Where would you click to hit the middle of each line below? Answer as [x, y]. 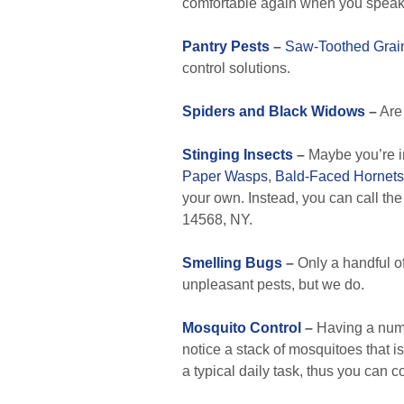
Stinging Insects [238, 155]
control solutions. [236, 68]
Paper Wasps [225, 176]
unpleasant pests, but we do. [273, 285]
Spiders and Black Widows [274, 111]
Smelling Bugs [232, 263]
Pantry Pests [226, 46]
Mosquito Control [242, 328]
